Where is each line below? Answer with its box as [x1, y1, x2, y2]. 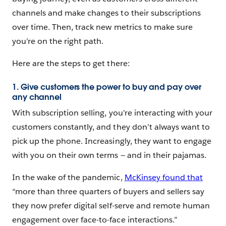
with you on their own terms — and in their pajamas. [12, 150, 208, 161]
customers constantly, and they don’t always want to [12, 122, 210, 133]
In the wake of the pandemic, [12, 172, 125, 183]
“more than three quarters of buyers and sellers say [12, 186, 204, 197]
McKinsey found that [124, 172, 203, 183]
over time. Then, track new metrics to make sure [12, 22, 193, 33]
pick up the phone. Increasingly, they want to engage [12, 136, 211, 147]
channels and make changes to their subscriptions [12, 8, 201, 19]
